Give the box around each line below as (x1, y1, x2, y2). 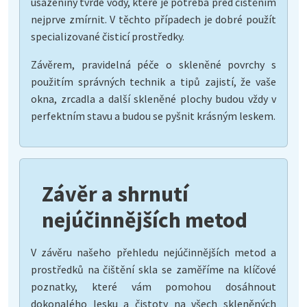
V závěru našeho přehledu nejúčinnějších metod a (31, 245, 276, 259)
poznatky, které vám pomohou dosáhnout (31, 279, 276, 293)
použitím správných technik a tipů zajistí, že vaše (31, 74, 276, 88)
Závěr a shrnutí (42, 180, 188, 208)
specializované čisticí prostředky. (31, 29, 184, 43)
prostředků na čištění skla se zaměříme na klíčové (31, 262, 276, 276)
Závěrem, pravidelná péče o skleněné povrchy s (31, 57, 276, 71)
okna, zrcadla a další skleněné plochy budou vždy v (31, 91, 276, 106)
